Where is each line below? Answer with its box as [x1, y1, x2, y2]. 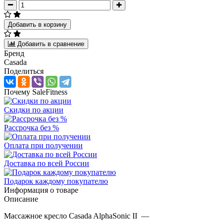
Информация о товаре [4, 185, 78, 194]
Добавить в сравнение [17, 40, 84, 48]
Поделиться [4, 66, 44, 75]
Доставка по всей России [4, 159, 89, 167]
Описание [4, 194, 38, 203]
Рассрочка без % [4, 123, 59, 132]
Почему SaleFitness [4, 87, 67, 96]
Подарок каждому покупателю [4, 176, 108, 185]
